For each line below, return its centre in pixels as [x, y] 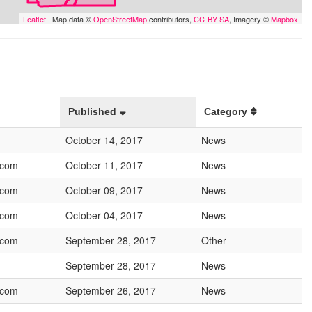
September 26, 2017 [111, 290]
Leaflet [34, 19]
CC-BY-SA [211, 19]
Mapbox [284, 19]
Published [92, 111]
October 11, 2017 [104, 165]
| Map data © [70, 19]
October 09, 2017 [104, 190]
